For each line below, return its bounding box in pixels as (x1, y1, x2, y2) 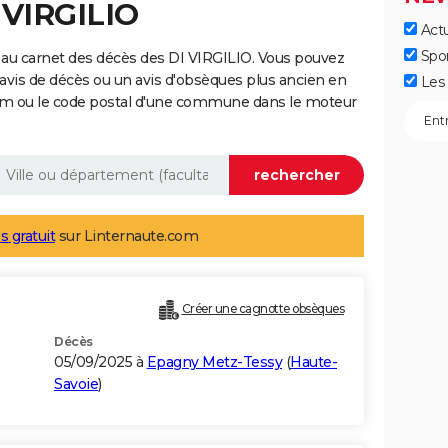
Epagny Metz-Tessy (146, 353, 282, 372)
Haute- (290, 353, 337, 372)
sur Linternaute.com (55, 227, 198, 246)
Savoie (54, 375, 98, 394)
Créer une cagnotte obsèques (181, 301, 344, 317)
